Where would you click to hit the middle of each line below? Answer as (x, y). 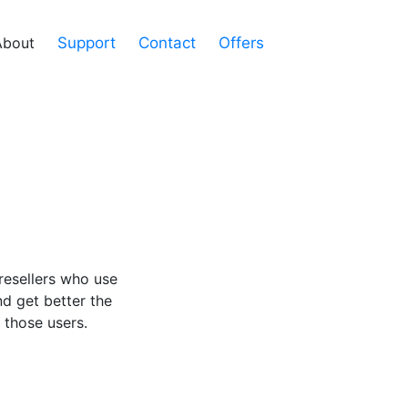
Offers (241, 43)
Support (87, 43)
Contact (167, 43)
